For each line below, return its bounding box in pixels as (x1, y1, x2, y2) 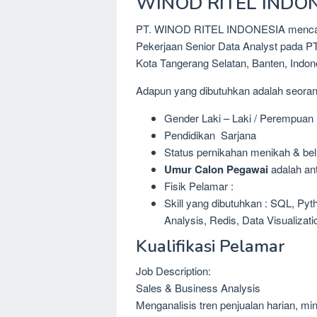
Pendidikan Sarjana (164, 127, 256, 143)
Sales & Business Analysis (136, 279, 260, 295)
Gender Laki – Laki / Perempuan (164, 110, 313, 126)
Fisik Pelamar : (164, 178, 234, 194)
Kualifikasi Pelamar (136, 234, 284, 258)
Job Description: (136, 263, 211, 278)
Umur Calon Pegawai (164, 161, 271, 178)
